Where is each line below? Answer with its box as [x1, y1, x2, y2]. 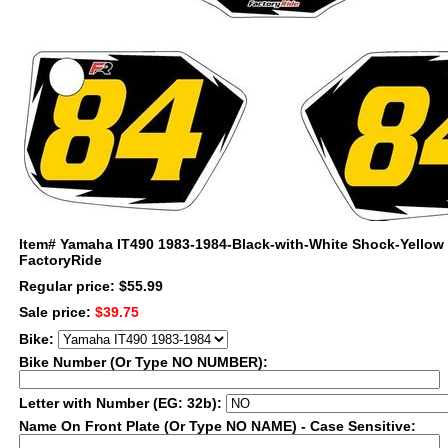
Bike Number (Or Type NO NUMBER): [19, 354, 268, 370]
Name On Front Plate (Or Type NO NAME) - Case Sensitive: [19, 418, 416, 434]
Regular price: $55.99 [19, 278, 163, 294]
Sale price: [19, 304, 95, 320]
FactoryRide [19, 252, 102, 268]
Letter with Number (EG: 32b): [19, 395, 226, 411]
